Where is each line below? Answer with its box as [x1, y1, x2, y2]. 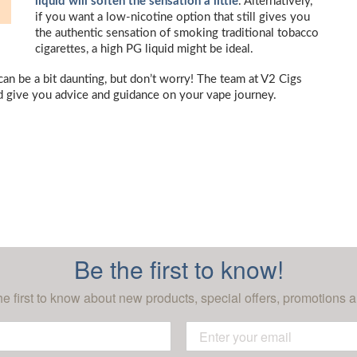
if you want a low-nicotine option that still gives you [35, 11, 310, 23]
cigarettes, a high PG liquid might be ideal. [35, 43, 253, 55]
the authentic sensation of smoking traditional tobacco [35, 27, 319, 39]
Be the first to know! [73, 252, 284, 286]
